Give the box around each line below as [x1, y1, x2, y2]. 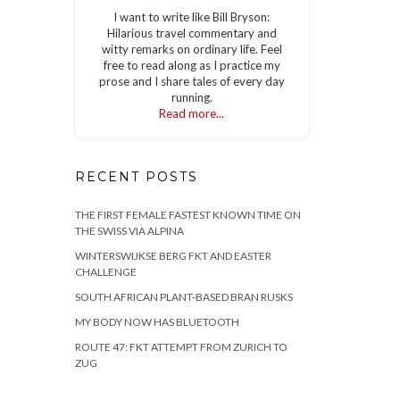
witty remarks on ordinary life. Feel [101, 42, 282, 57]
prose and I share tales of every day [98, 74, 285, 89]
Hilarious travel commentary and [106, 26, 277, 41]
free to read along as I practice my [103, 58, 280, 73]
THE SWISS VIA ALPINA [74, 224, 184, 238]
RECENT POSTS [74, 169, 198, 186]
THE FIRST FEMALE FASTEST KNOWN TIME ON [74, 208, 301, 222]
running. [171, 90, 212, 105]
